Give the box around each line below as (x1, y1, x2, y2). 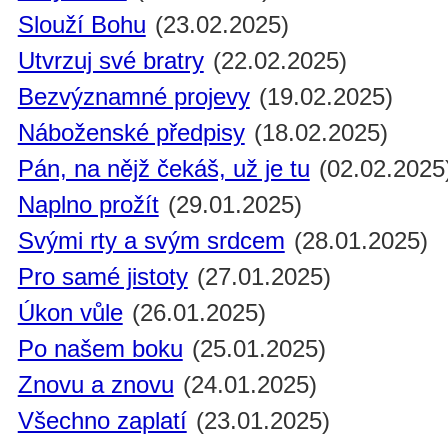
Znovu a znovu (17, 371, 174, 399)
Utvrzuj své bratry (17, 47, 204, 75)
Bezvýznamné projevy (17, 83, 250, 111)
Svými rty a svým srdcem (17, 227, 285, 255)
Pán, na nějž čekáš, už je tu (17, 155, 310, 183)
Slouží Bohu (17, 11, 146, 39)
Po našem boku (17, 335, 183, 363)
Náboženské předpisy (17, 119, 245, 147)
